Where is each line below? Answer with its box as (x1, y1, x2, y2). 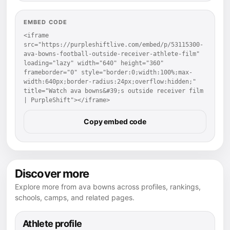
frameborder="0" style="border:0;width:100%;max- (24, 69, 193, 76)
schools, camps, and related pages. (15, 193, 135, 202)
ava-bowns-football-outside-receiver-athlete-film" (24, 50, 200, 58)
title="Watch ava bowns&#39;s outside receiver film (24, 87, 203, 95)
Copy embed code (84, 117, 146, 126)
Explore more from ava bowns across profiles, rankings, (15, 182, 201, 191)
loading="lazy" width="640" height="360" (24, 60, 164, 67)
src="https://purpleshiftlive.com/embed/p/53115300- (24, 41, 203, 49)
